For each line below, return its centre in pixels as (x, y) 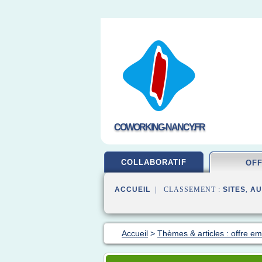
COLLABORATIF (154, 162)
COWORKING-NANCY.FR (159, 127)
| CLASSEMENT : (187, 189)
